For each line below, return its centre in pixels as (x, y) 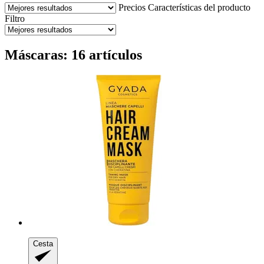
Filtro (15, 18)
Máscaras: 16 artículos (73, 55)
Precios (132, 7)
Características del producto (199, 7)
